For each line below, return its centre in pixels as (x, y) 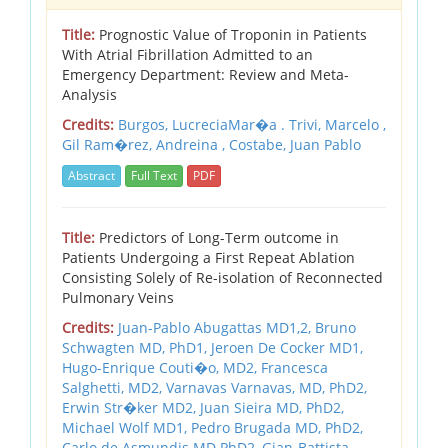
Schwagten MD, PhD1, (136, 348)
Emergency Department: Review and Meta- (205, 74)
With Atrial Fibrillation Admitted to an (187, 54)
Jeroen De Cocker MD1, (287, 348)
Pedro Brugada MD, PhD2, (277, 428)
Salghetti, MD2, (114, 388)
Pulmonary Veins (118, 298)
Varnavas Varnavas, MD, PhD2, (266, 388)
